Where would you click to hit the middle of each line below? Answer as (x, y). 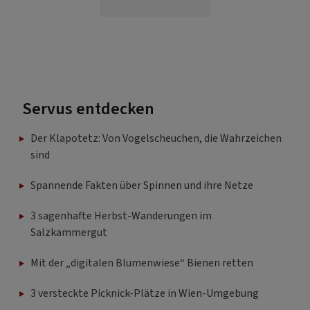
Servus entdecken (88, 109)
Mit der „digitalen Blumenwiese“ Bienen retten (142, 263)
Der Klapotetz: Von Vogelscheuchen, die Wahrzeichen (156, 138)
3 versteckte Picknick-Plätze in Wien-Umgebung (145, 293)
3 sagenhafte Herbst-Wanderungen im (121, 216)
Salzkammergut (69, 232)
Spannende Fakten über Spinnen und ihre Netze (142, 185)
